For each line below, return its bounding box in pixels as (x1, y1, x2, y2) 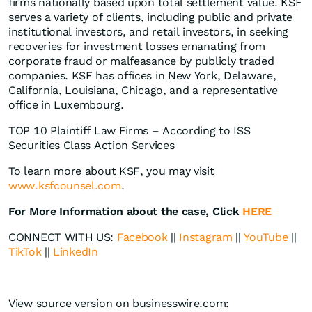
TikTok (8, 245, 42, 259)
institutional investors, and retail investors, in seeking (8, 25, 288, 39)
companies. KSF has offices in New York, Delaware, (8, 69, 276, 83)
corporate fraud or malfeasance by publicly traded (8, 54, 274, 68)
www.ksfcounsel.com (8, 179, 121, 193)
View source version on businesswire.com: (8, 297, 230, 311)
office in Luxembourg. (8, 98, 124, 112)
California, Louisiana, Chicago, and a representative (8, 84, 278, 97)
